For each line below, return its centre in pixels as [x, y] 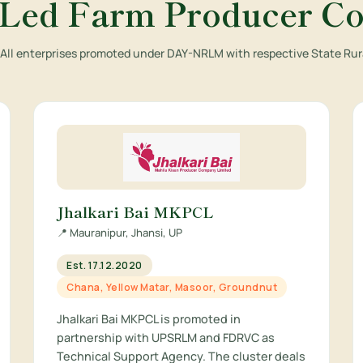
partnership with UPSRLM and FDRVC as [166, 337]
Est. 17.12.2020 [105, 265]
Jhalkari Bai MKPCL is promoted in [149, 319]
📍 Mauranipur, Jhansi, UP [120, 233]
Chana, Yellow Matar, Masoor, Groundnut [172, 287]
